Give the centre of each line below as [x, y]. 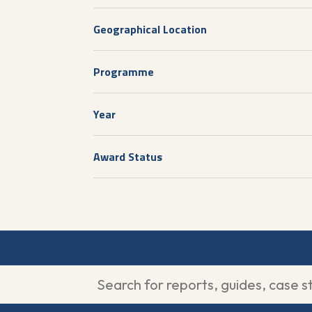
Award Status [128, 157]
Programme [124, 72]
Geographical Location [150, 29]
